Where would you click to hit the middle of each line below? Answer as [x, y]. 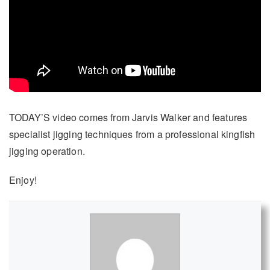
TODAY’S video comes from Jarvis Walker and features [128, 117]
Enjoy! [23, 180]
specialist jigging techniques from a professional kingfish [132, 134]
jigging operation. [47, 151]
